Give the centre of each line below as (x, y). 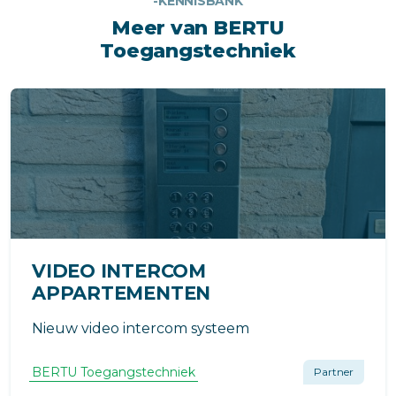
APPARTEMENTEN (122, 293)
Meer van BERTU (198, 28)
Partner (334, 372)
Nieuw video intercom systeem (141, 329)
